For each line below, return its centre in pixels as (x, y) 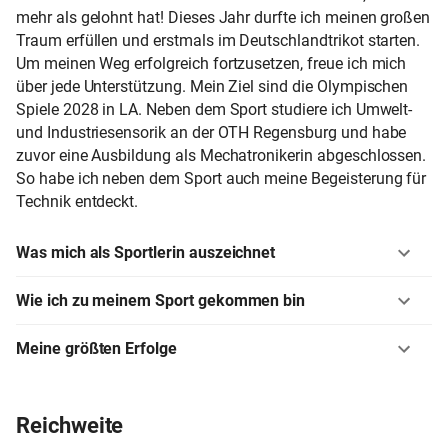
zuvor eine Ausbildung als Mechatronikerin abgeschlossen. (221, 156)
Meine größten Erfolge (96, 349)
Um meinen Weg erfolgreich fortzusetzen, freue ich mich (211, 64)
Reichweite (70, 426)
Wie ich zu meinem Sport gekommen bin (161, 301)
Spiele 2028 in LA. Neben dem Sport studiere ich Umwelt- (214, 110)
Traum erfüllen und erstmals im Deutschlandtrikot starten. (218, 41)
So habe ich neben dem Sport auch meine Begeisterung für (221, 179)
